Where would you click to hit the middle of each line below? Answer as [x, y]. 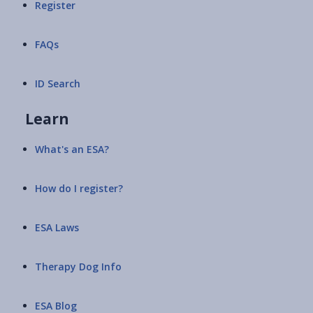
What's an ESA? [72, 150]
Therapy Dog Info [78, 267]
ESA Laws [57, 228]
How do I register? [79, 189]
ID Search [58, 84]
